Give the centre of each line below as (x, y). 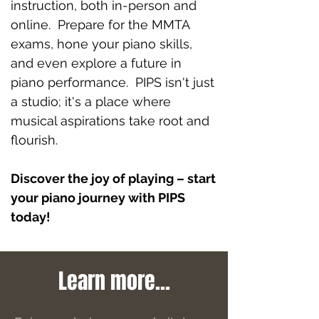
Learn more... (114, 281)
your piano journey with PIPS (98, 198)
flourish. (38, 140)
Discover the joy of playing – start (113, 178)
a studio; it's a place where (91, 101)
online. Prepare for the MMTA (100, 25)
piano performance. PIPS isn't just (113, 82)
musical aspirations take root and (110, 121)
